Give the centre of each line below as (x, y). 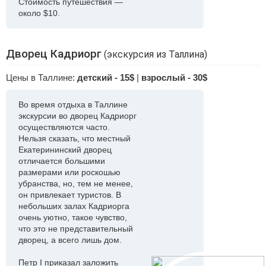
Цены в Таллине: (42, 77)
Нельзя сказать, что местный (75, 138)
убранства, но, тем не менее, (76, 183)
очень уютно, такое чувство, (73, 217)
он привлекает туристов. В (70, 195)
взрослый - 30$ (174, 77)
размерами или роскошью (69, 172)
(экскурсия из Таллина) (154, 54)
